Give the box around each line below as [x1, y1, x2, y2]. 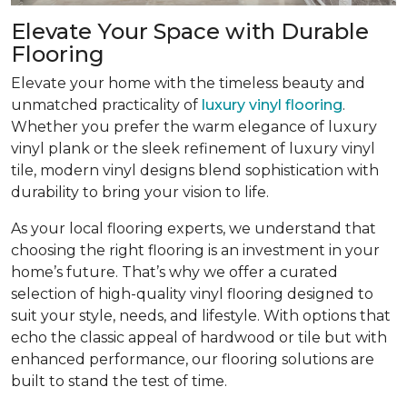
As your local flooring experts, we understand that [11, 219, 376, 237]
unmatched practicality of [11, 95, 202, 114]
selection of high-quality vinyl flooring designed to [11, 284, 373, 303]
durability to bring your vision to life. [11, 183, 269, 201]
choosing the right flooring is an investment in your [11, 241, 380, 259]
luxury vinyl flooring [202, 95, 342, 114]
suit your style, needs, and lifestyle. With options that [11, 306, 391, 324]
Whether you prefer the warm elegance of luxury [11, 117, 377, 135]
